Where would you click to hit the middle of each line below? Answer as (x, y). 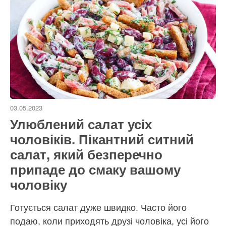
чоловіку (39, 185)
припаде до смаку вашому (95, 169)
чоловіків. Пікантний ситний (102, 139)
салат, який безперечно (86, 154)
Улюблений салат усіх (81, 124)
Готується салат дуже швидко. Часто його (98, 208)
